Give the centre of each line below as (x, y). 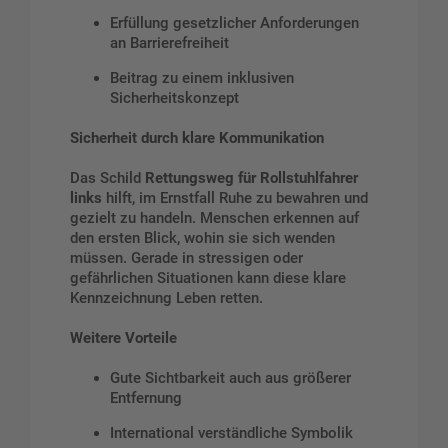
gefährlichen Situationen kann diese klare (208, 277)
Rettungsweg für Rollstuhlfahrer (251, 177)
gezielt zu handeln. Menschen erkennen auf (214, 217)
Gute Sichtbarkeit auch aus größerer (230, 377)
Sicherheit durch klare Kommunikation (197, 137)
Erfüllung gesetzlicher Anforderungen (234, 22)
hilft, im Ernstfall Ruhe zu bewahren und (235, 197)
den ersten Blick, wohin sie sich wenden (202, 237)
